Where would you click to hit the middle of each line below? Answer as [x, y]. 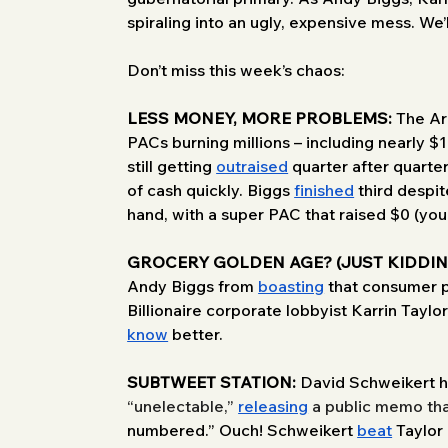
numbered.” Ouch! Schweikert [242, 429]
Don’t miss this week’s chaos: [236, 69]
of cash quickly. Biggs [211, 189]
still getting [172, 165]
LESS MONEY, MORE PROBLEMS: [260, 117]
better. [196, 333]
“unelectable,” [183, 405]
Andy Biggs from [193, 285]
